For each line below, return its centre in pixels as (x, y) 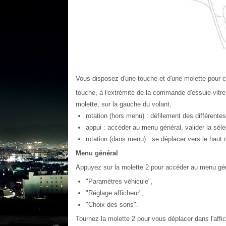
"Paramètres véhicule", (119, 181)
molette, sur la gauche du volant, (123, 104)
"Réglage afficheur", (115, 193)
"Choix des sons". (112, 205)
